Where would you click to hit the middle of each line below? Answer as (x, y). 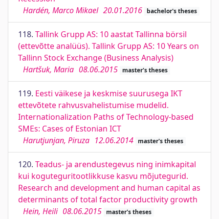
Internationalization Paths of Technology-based (106, 117)
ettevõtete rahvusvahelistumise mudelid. (93, 105)
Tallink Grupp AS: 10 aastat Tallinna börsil (111, 34)
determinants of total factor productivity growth (108, 199)
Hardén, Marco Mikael (61, 10)
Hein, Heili (40, 211)
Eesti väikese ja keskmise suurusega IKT (109, 93)
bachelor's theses (172, 11)
